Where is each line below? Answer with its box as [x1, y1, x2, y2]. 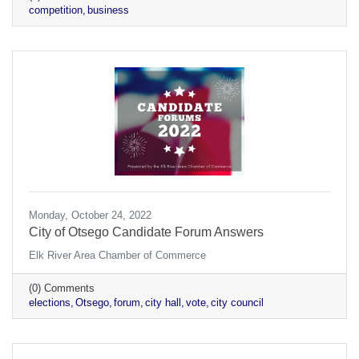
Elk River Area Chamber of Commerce [29, 249, 206, 262]
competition [29, 4, 83, 17]
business [87, 4, 129, 17]
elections [29, 296, 71, 309]
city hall [145, 296, 181, 309]
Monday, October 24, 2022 [29, 209, 151, 222]
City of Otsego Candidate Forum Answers [29, 225, 264, 240]
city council [211, 296, 264, 309]
